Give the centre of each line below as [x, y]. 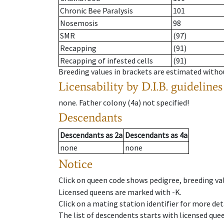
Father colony [102, 103]
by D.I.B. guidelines [174, 86]
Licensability [91, 86]
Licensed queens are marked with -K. [120, 192]
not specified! [166, 103]
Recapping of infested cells [106, 61]
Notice [75, 164]
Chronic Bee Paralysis [96, 11]
